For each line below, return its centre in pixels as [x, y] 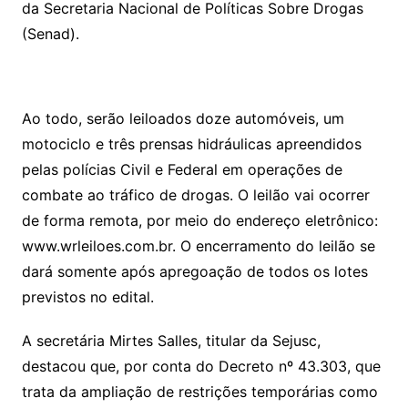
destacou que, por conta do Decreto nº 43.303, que [201, 366]
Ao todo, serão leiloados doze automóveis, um [183, 118]
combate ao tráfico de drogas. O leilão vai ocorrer [195, 195]
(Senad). [50, 34]
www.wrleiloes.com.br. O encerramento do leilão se [198, 246]
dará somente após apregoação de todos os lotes [194, 271]
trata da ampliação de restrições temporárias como [199, 392]
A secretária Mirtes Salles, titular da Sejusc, [171, 341]
